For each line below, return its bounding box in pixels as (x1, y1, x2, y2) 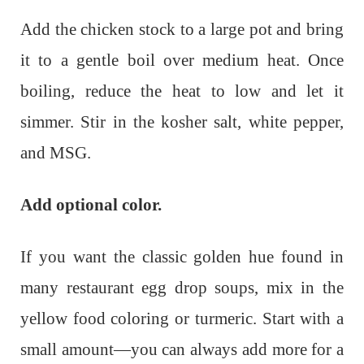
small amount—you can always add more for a (20, 340, 344, 360)
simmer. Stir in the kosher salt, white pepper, (20, 112, 344, 132)
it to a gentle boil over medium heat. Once (20, 50, 344, 71)
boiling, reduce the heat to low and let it (20, 81, 344, 102)
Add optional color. (20, 195, 162, 215)
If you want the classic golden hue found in (20, 247, 344, 267)
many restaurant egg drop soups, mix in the (20, 278, 344, 298)
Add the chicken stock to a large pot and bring (20, 19, 344, 40)
